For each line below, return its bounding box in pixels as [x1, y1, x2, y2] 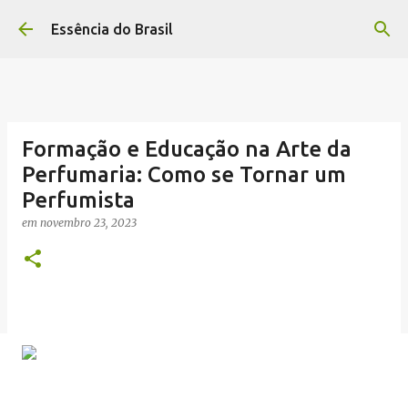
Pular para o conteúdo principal [100, 15, 308, 31]
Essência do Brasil [51, 21, 173, 37]
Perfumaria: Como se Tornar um [22, 162, 346, 187]
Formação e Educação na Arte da [22, 137, 352, 161]
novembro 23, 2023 [40, 216, 137, 229]
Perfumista [22, 188, 135, 212]
